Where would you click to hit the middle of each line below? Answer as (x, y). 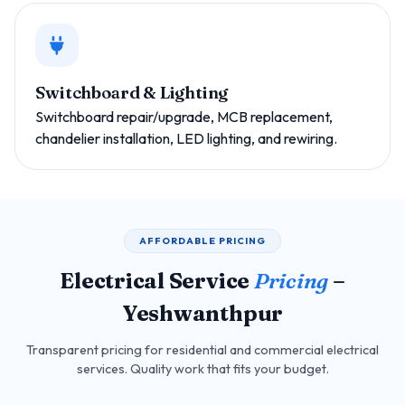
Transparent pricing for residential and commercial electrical (202, 350)
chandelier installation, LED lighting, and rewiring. (187, 138)
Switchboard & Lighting (132, 92)
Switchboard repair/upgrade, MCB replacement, (184, 116)
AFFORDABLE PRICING (202, 240)
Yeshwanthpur (202, 313)
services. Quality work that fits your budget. (202, 369)
